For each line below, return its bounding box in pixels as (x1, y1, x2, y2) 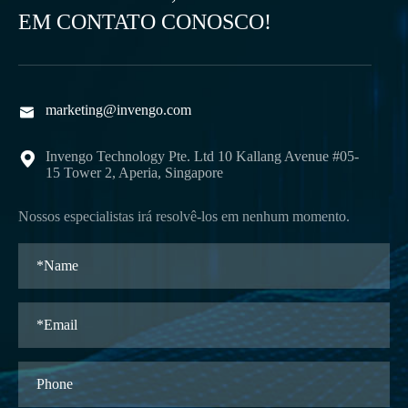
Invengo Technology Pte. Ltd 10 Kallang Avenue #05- (46, 148, 359, 165)
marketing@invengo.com (46, 102, 191, 118)
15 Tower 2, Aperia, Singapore (46, 165, 223, 181)
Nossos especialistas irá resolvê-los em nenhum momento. (18, 209, 350, 225)
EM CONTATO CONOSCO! (18, 10, 271, 35)
